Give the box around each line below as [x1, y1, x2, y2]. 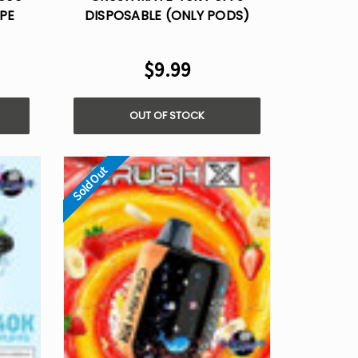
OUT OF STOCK [129, 108, 205, 124]
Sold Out [69, 162, 111, 205]
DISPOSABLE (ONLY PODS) [84, 6, 250, 26]
